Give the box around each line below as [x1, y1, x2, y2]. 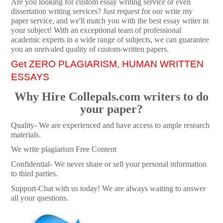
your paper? [80, 103, 143, 116]
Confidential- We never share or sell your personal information [11, 160, 207, 169]
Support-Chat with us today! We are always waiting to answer [11, 184, 206, 193]
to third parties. [11, 169, 58, 178]
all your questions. [11, 193, 69, 202]
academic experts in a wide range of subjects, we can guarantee [11, 35, 210, 44]
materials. [11, 130, 41, 139]
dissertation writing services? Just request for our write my [11, 6, 193, 15]
